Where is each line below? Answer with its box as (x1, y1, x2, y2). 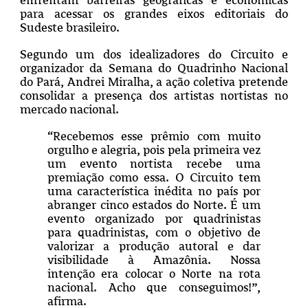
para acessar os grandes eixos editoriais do (19, 7, 289, 21)
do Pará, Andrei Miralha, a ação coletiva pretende (19, 75, 289, 89)
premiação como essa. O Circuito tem (47, 170, 261, 185)
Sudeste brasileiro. (19, 21, 120, 35)
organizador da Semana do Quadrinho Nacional (19, 61, 289, 76)
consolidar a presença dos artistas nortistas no (19, 89, 289, 103)
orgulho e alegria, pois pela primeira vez (47, 143, 261, 157)
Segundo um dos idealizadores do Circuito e (19, 47, 289, 62)
